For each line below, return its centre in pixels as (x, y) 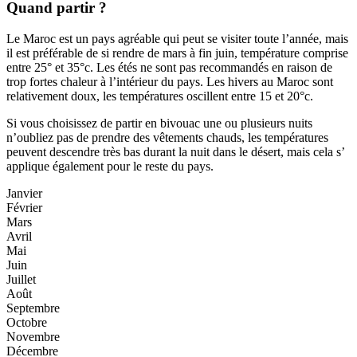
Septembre (33, 308)
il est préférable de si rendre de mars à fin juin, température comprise (177, 53)
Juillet (21, 279)
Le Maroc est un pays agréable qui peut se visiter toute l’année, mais (177, 38)
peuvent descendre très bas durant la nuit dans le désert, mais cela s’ (175, 151)
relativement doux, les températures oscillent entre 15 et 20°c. (160, 96)
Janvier (24, 193)
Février (24, 207)
